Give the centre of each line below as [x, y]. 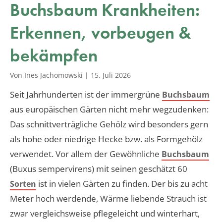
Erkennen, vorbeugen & [101, 32]
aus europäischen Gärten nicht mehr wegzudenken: [109, 109]
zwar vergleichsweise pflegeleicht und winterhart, [105, 213]
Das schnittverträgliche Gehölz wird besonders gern [109, 124]
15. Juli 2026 [111, 75]
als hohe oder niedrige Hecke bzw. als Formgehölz [106, 139]
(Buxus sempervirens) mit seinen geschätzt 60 [99, 168]
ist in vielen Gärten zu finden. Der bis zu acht [122, 183]
